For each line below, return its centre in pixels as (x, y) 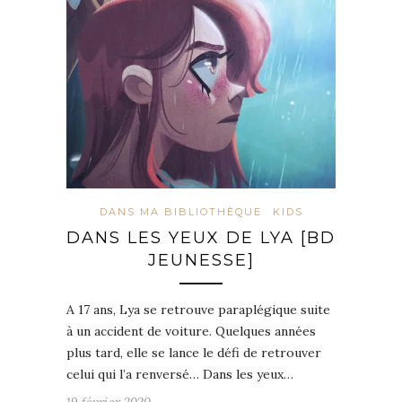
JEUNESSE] (201, 260)
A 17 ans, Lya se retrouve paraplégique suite (198, 309)
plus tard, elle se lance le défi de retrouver (194, 352)
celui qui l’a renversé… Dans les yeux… (180, 374)
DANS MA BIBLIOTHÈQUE (180, 211)
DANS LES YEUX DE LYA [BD (201, 237)
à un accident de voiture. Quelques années (191, 331)
